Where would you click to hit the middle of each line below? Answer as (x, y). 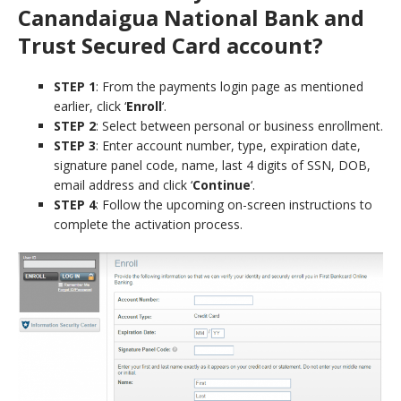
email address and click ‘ (123, 185)
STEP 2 (75, 126)
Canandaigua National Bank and (191, 18)
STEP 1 (75, 87)
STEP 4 (75, 205)
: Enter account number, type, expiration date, (228, 146)
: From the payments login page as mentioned (230, 87)
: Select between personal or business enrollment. (239, 126)
